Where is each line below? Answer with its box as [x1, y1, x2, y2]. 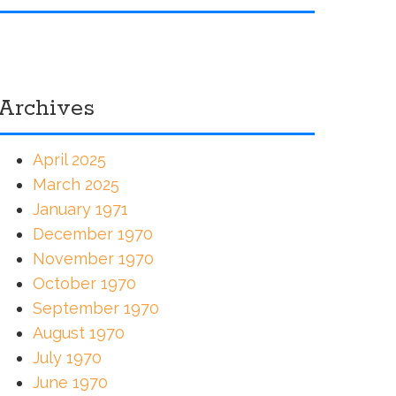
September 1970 [32, 299, 159, 318]
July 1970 [32, 348, 102, 368]
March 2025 [32, 175, 119, 194]
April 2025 [32, 150, 106, 170]
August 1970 [32, 324, 125, 343]
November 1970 [32, 249, 154, 269]
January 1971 [32, 200, 128, 219]
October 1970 [32, 274, 136, 293]
